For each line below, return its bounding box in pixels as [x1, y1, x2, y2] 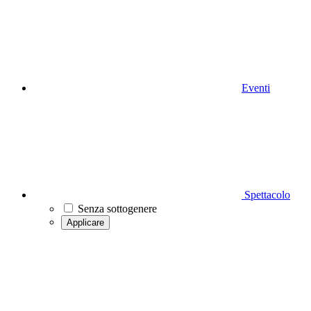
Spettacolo [242, 189, 290, 201]
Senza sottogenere [78, 203, 157, 215]
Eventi [242, 82, 270, 94]
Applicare [67, 217, 104, 228]
